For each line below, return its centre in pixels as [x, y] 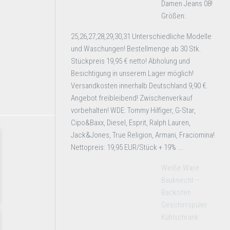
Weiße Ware [180, 168]
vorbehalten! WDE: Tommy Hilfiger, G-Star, [133, 110]
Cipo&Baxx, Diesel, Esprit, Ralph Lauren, [131, 123]
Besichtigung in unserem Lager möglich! [132, 73]
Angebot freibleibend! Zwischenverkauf [132, 98]
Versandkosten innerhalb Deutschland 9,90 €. [140, 86]
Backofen [176, 193]
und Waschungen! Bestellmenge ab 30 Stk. [136, 49]
